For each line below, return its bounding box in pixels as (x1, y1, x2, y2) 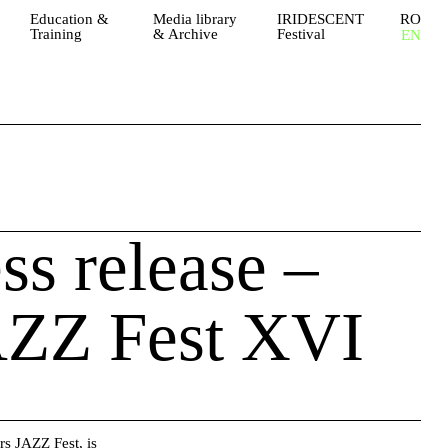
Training (29, 26, 82, 42)
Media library (153, 11, 238, 27)
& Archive (153, 26, 219, 42)
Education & (29, 11, 109, 27)
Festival (276, 26, 325, 42)
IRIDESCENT (276, 11, 364, 27)
